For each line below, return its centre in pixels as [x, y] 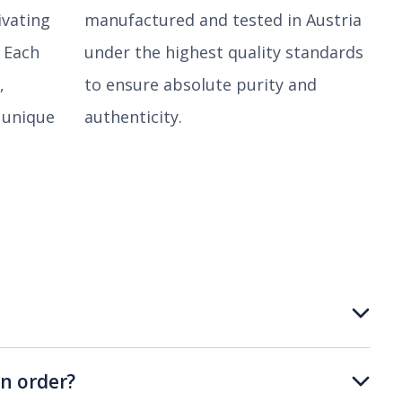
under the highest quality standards [224, 52]
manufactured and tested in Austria [223, 19]
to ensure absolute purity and [201, 84]
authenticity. [133, 116]
